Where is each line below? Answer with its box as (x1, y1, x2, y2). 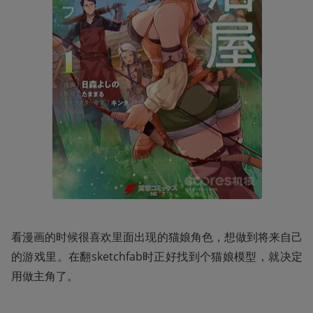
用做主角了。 (11, 268, 78, 284)
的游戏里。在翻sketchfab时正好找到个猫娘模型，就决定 (11, 248, 303, 264)
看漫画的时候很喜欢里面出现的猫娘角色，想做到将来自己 (11, 228, 303, 245)
